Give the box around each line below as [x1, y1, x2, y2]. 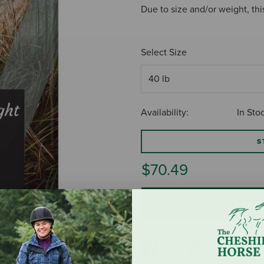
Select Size [141, 46, 187, 58]
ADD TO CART [199, 200, 259, 209]
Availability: [141, 107, 189, 119]
